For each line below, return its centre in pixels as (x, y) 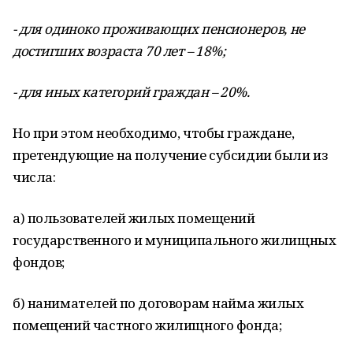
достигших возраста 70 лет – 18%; (119, 51)
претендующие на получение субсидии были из (170, 155)
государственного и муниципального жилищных (175, 240)
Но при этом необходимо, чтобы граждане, (154, 133)
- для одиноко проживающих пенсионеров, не (159, 29)
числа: (34, 177)
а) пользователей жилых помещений (134, 218)
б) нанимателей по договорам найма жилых (158, 303)
